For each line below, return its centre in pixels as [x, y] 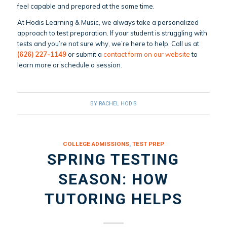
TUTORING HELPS [113, 199]
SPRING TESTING [113, 159]
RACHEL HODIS [118, 103]
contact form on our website [146, 54]
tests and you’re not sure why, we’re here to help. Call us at [108, 43]
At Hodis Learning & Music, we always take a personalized [108, 22]
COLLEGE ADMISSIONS [96, 144]
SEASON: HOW [113, 179]
